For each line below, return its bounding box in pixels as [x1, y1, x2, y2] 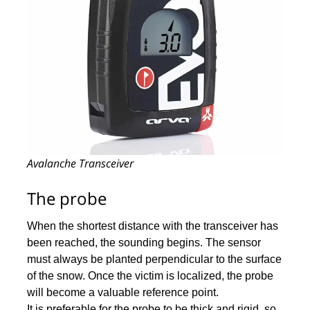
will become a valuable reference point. [27, 286, 219, 298]
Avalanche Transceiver [27, 155, 134, 171]
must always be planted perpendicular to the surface [27, 253, 282, 265]
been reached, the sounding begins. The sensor [27, 236, 262, 248]
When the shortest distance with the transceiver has [27, 219, 279, 232]
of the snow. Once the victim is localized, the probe [27, 269, 274, 282]
